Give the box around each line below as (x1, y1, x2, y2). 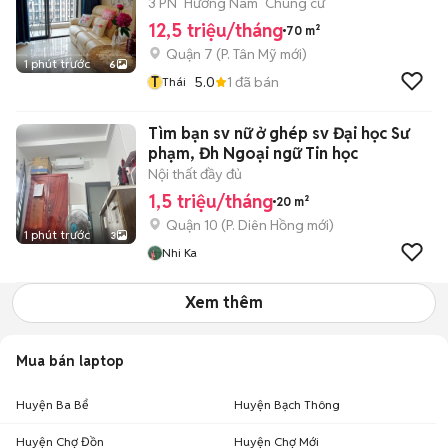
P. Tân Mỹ (221, 45, 277, 63)
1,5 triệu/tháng (148, 190, 273, 213)
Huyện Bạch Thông (234, 397, 340, 412)
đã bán (232, 72, 279, 91)
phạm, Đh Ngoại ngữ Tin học (148, 143, 358, 164)
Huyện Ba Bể (16, 397, 89, 412)
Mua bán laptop (16, 352, 124, 370)
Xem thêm (185, 292, 263, 313)
